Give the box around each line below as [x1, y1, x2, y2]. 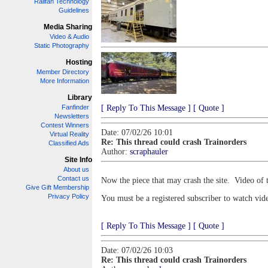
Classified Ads [48, 139, 89, 147]
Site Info [65, 156, 92, 164]
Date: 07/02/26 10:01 [101, 128, 173, 137]
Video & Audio [50, 33, 89, 40]
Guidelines [59, 7, 89, 14]
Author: [101, 147, 130, 156]
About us [63, 166, 89, 173]
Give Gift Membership [26, 184, 89, 191]
